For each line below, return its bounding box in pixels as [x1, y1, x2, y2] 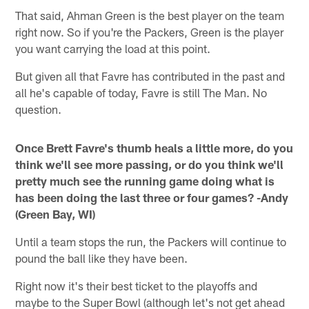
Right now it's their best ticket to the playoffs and [15, 278, 258, 292]
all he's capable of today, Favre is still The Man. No [15, 85, 268, 99]
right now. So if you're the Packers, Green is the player [15, 24, 284, 39]
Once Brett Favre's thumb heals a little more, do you [15, 140, 294, 154]
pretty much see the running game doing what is [15, 173, 275, 188]
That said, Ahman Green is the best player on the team [15, 8, 285, 22]
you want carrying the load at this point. [15, 41, 211, 55]
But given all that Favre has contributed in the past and [15, 68, 286, 83]
